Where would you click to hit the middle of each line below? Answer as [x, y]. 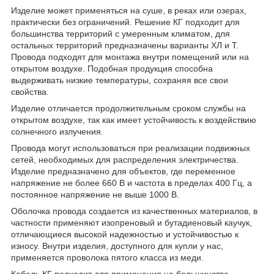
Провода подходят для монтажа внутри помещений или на [130, 57]
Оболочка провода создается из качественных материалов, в [134, 211]
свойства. [30, 92]
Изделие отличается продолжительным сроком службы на [128, 109]
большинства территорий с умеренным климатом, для [120, 34]
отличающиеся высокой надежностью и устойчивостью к [125, 235]
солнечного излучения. [57, 132]
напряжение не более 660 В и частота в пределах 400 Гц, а [131, 183]
